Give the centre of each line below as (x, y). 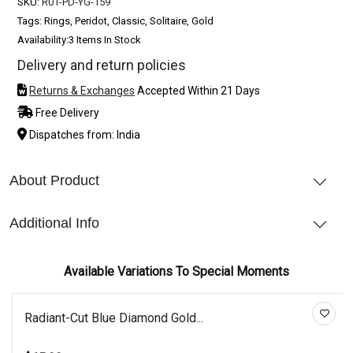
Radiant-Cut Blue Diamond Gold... (114, 318)
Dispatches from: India (84, 134)
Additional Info (54, 223)
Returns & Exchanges (82, 90)
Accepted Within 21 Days (197, 90)
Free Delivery (66, 112)
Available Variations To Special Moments (176, 271)
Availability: (43, 39)
